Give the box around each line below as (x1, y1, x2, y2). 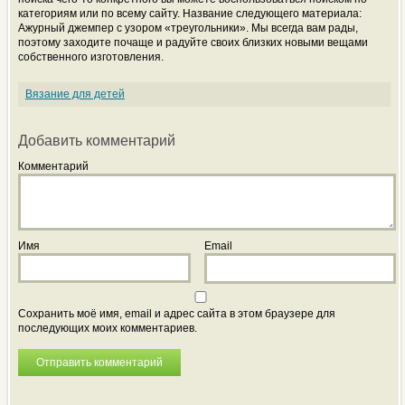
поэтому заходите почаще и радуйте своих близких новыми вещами (17, 36, 368, 50)
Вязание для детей (24, 88, 125, 101)
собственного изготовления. (17, 51, 164, 64)
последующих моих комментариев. (17, 321, 197, 334)
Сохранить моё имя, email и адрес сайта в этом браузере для (17, 306, 335, 320)
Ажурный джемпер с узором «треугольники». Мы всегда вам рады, (17, 22, 358, 35)
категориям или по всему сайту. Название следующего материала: (17, 7, 362, 21)
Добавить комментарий (17, 133, 175, 149)
